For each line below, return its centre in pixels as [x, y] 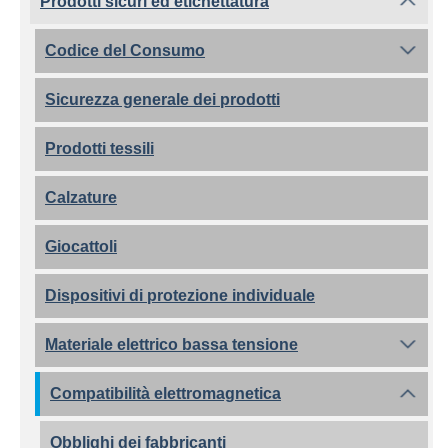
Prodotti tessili [99, 148]
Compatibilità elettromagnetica [165, 393]
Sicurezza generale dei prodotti [162, 99]
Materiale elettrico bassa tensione [171, 344]
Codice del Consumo [125, 50]
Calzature [81, 197]
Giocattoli [81, 246]
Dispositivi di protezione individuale [180, 295]
